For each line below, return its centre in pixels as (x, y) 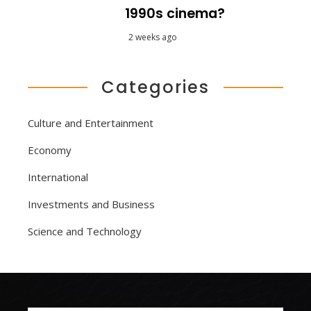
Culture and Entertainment (91, 123)
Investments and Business (91, 204)
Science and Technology (85, 231)
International (58, 177)
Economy (50, 150)
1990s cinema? (175, 13)
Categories (155, 87)
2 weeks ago (153, 37)
